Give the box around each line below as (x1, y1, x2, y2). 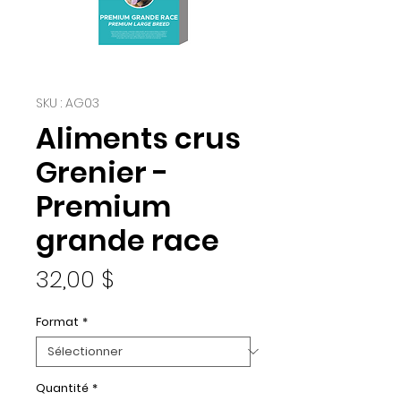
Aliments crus (36, 117, 241, 158)
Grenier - (36, 151, 168, 192)
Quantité (36, 379, 89, 397)
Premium (36, 185, 171, 226)
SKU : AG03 (36, 93, 99, 112)
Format (36, 312, 79, 330)
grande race (36, 219, 219, 260)
